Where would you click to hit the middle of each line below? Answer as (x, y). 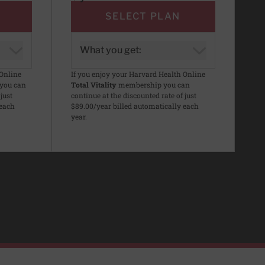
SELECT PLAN (143, 17)
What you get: (110, 50)
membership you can (153, 85)
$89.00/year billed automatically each (135, 106)
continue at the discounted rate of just (133, 96)
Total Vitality (93, 85)
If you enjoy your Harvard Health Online (138, 74)
